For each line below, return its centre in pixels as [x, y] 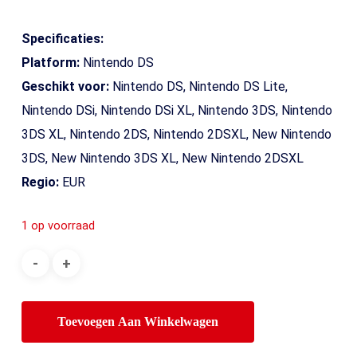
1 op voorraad [58, 226]
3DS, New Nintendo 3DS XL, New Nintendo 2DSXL [162, 159]
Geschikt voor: [65, 87]
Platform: [50, 63]
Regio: [40, 182]
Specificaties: [62, 39]
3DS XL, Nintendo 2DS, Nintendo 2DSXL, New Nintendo [176, 135]
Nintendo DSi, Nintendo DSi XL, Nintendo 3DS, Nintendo [177, 111]
